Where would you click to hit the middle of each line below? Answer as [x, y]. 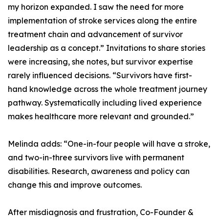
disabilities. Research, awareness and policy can [99, 171]
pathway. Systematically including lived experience [105, 103]
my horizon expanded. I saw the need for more [96, 7]
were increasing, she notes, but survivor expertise [100, 62]
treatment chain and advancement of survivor [95, 34]
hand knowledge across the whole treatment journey [108, 89]
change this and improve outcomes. [75, 185]
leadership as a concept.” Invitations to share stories [107, 48]
